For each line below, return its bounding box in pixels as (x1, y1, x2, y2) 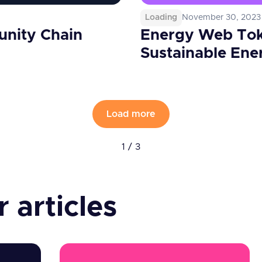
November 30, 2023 (182, 13, 261, 22)
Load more (106, 109, 156, 119)
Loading (145, 13, 177, 22)
